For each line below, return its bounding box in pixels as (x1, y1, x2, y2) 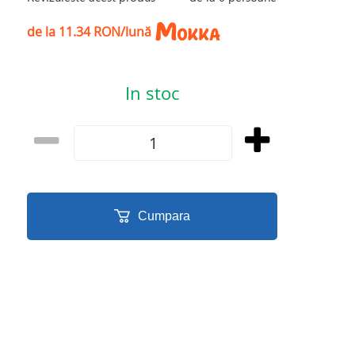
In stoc (124, 82, 179, 105)
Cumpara (137, 209, 190, 223)
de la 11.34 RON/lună (27, 22, 152, 40)
